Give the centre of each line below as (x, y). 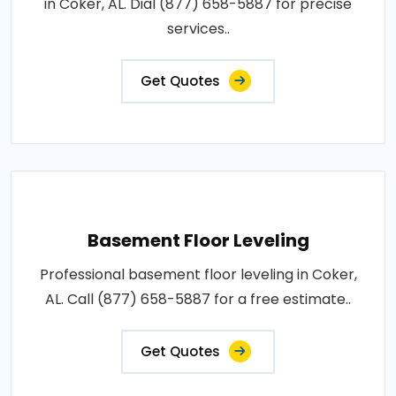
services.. (198, 29)
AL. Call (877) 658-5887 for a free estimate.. (198, 300)
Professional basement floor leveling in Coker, (198, 275)
